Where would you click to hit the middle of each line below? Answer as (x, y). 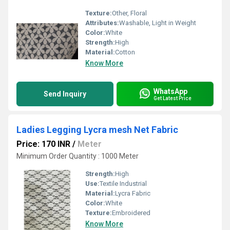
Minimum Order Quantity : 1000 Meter (78, 156)
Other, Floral (129, 13)
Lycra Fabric (133, 193)
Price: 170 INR (43, 144)
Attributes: (102, 23)
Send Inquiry (65, 94)
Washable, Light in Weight (158, 23)
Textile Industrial (123, 184)
